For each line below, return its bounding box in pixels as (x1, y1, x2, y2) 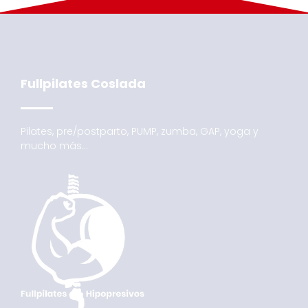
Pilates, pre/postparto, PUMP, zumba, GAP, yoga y (21, 124, 258, 138)
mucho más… (21, 139, 88, 153)
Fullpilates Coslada (21, 75, 146, 92)
